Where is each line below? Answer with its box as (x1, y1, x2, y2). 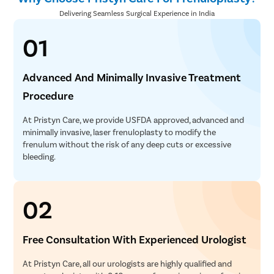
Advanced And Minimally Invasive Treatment (23, 70, 242, 84)
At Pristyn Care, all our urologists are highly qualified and (23, 258, 232, 269)
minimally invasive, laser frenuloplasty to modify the (23, 127, 217, 138)
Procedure (23, 89, 74, 103)
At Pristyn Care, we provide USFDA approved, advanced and (23, 114, 245, 125)
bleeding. (23, 151, 56, 162)
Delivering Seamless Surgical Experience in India (59, 9, 215, 18)
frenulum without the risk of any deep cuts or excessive (23, 139, 232, 150)
